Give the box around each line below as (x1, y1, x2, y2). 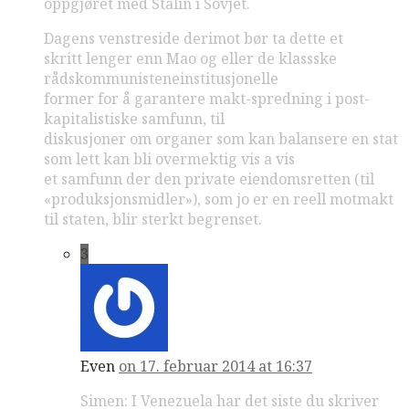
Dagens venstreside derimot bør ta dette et (44, 28, 343, 49)
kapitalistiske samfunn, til (44, 109, 225, 130)
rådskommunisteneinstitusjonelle (44, 68, 278, 89)
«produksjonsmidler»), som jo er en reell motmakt (44, 189, 393, 210)
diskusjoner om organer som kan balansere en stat (44, 129, 398, 150)
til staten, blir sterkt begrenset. (44, 209, 262, 230)
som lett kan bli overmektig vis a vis (44, 149, 295, 170)
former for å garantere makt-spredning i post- (44, 89, 370, 110)
